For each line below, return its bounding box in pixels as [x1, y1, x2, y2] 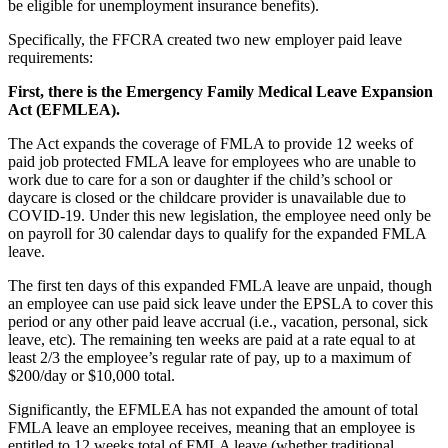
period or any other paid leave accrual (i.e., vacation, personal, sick [8, 312, 428, 330]
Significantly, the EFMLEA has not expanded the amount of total [8, 400, 418, 418]
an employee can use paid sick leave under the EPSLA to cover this [8, 294, 433, 312]
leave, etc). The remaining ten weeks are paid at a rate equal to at [8, 330, 415, 348]
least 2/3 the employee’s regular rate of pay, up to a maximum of [8, 348, 411, 366]
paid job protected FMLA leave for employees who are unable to [8, 152, 416, 170]
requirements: [8, 48, 93, 66]
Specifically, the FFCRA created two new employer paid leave [8, 30, 402, 48]
